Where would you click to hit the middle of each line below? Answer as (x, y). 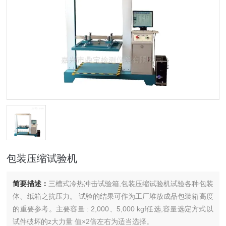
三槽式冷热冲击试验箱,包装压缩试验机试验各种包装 (131, 184)
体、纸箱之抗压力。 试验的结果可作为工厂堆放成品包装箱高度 (113, 196)
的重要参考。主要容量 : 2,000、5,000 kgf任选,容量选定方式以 (113, 209)
